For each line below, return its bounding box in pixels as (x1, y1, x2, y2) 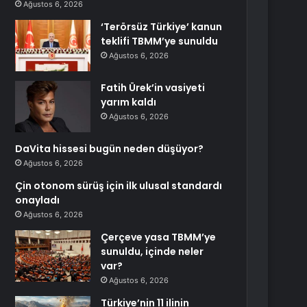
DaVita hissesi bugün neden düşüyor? (15, 142, 204, 156)
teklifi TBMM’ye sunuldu (101, 34, 219, 48)
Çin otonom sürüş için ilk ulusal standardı (15, 179, 223, 193)
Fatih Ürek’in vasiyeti (101, 81, 206, 95)
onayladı (15, 193, 60, 207)
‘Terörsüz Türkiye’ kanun (101, 20, 223, 34)
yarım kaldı (101, 95, 157, 109)
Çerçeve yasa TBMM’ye (101, 230, 217, 244)
